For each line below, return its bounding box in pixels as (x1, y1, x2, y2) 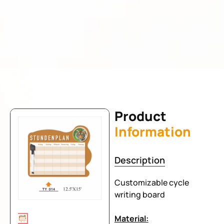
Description (114, 154, 165, 166)
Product (114, 107, 166, 125)
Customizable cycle (114, 177, 189, 188)
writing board (114, 189, 165, 200)
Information (114, 122, 191, 140)
